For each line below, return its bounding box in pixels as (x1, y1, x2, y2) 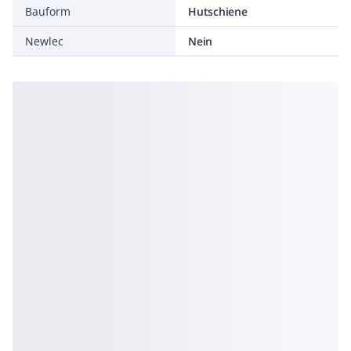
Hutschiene (188, 4, 248, 19)
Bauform (25, 4, 71, 19)
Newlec (25, 34, 63, 49)
